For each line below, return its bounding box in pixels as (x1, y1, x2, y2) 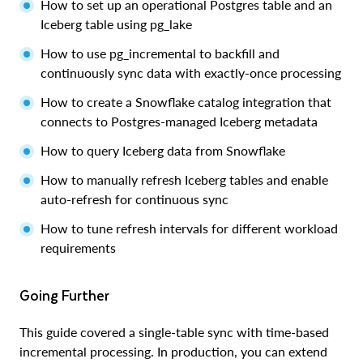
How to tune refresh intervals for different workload (41, 220, 338, 236)
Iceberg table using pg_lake (41, 15, 192, 32)
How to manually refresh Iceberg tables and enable (41, 171, 328, 187)
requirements (41, 239, 116, 255)
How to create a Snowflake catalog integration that (41, 93, 331, 109)
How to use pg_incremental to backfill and (41, 45, 280, 61)
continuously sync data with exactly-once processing (41, 64, 341, 80)
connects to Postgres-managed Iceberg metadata (41, 113, 318, 129)
